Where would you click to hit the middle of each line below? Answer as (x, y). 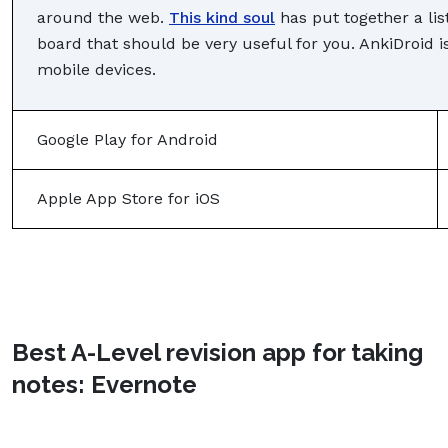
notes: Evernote (104, 384)
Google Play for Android (127, 139)
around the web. (103, 17)
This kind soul (222, 17)
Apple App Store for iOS (128, 198)
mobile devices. (99, 69)
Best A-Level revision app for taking (217, 352)
